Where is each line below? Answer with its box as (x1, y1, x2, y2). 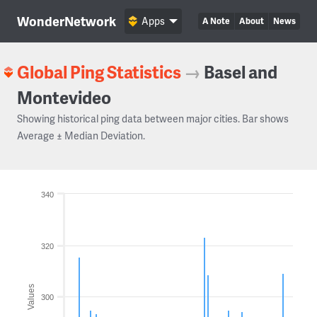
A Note (202, 15, 230, 27)
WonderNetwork (17, 12, 116, 30)
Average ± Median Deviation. (17, 129, 145, 142)
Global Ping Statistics (17, 60, 181, 83)
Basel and (204, 60, 277, 83)
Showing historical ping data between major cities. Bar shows (17, 112, 289, 125)
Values (26, 283, 36, 310)
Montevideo (17, 86, 111, 109)
